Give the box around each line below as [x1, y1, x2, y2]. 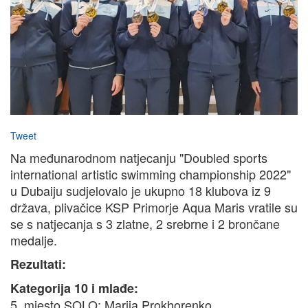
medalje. [10, 231, 57, 250]
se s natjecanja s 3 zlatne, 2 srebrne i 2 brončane [10, 214, 280, 233]
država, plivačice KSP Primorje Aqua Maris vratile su [10, 198, 298, 217]
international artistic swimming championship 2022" [10, 165, 291, 184]
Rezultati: [10, 255, 66, 274]
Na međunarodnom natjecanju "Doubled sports [10, 148, 267, 167]
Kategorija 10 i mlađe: [10, 279, 138, 298]
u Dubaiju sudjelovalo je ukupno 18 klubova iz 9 [10, 181, 271, 200]
